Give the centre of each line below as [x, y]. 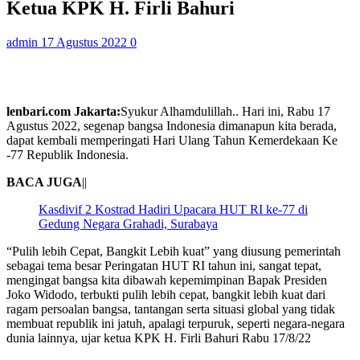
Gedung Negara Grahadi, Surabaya [128, 223]
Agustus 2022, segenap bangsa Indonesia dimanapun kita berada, [172, 125]
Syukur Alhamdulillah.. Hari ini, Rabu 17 [225, 111]
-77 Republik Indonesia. [67, 154]
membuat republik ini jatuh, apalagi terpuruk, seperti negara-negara [176, 323]
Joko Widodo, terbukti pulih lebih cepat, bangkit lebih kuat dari [166, 294]
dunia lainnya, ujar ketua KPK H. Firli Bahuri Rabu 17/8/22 [159, 337]
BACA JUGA [44, 182]
